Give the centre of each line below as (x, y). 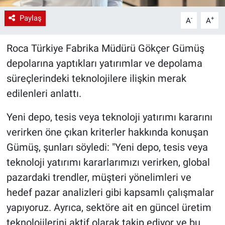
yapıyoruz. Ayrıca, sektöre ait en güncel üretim (109, 208)
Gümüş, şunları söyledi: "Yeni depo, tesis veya (107, 147)
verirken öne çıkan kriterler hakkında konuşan (107, 132)
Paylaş (30, 18)
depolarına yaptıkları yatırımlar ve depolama (104, 64)
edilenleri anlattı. (44, 94)
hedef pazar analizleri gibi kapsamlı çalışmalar (110, 193)
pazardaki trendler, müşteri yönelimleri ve (99, 178)
